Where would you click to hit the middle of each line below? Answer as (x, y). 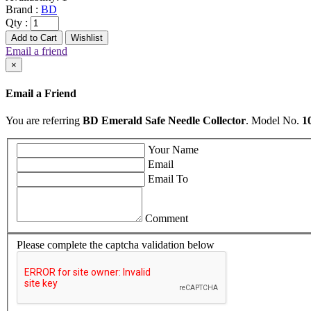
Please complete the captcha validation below (116, 245)
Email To (168, 179)
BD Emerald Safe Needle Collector (164, 120)
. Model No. (274, 120)
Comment (167, 219)
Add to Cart (34, 38)
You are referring (44, 120)
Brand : (22, 10)
